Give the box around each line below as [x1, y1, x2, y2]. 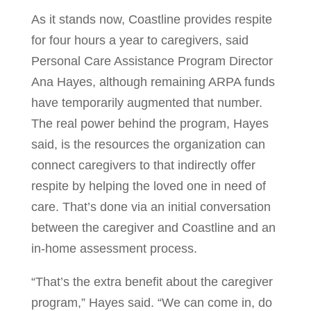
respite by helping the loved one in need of [31, 179, 266, 193]
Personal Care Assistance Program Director [31, 54, 273, 68]
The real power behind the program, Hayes [31, 117, 269, 131]
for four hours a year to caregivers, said [31, 33, 249, 47]
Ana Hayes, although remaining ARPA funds [31, 75, 275, 89]
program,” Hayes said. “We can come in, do [31, 296, 272, 310]
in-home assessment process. [31, 242, 197, 255]
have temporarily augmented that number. [31, 96, 262, 110]
